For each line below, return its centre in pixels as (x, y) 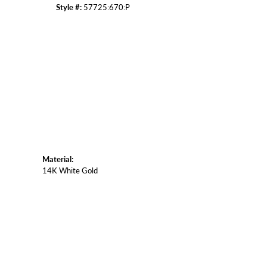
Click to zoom (159, 25)
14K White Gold (70, 170)
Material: (58, 159)
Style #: (69, 7)
